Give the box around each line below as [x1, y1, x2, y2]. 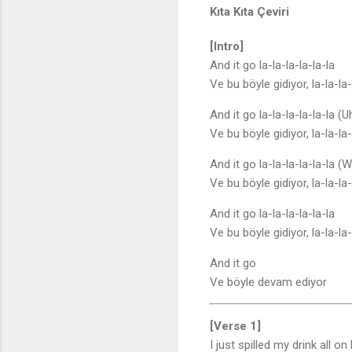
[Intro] [210, 39, 244, 54]
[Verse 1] [210, 319, 261, 334]
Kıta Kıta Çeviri [210, 5, 289, 20]
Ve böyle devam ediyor [210, 275, 327, 290]
